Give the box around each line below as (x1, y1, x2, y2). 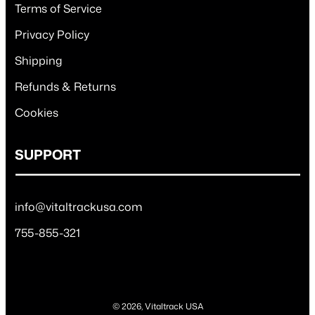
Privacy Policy (15, 27, 90, 43)
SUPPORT (15, 145, 82, 165)
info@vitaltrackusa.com (15, 198, 143, 214)
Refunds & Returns (15, 79, 117, 95)
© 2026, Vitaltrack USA (112, 300, 203, 312)
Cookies (15, 105, 59, 121)
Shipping (15, 53, 63, 69)
